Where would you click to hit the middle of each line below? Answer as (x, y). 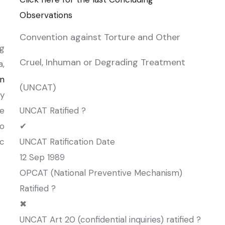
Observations (46, 15)
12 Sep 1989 (42, 157)
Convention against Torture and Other (100, 37)
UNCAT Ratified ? (53, 110)
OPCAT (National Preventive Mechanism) (101, 173)
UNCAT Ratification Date (67, 142)
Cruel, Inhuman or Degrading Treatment (102, 62)
